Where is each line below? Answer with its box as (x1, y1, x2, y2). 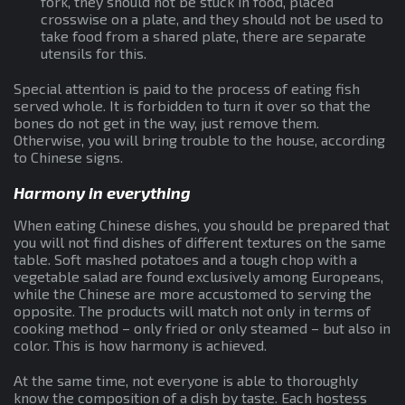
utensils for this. (41, 43, 146, 61)
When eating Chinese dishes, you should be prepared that (14, 215, 390, 233)
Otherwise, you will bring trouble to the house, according (14, 130, 385, 148)
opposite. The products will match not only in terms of (14, 301, 371, 319)
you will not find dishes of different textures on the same (14, 232, 386, 250)
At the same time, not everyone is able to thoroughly (14, 371, 358, 389)
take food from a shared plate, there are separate (41, 26, 366, 44)
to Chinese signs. (14, 147, 123, 165)
